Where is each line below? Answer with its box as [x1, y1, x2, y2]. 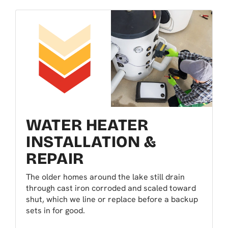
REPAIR [26, 149, 84, 168]
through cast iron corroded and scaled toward [26, 182, 196, 193]
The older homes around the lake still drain [26, 171, 185, 182]
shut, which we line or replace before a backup [26, 193, 198, 205]
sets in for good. [26, 205, 85, 216]
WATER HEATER [26, 115, 149, 135]
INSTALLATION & [26, 132, 156, 152]
